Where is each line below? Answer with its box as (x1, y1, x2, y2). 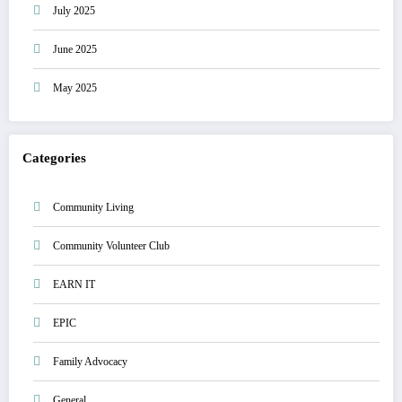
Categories (22, 151, 86, 166)
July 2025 (53, 4, 95, 18)
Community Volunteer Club (53, 239, 170, 252)
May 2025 (53, 82, 97, 95)
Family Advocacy (53, 354, 127, 368)
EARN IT (53, 277, 95, 291)
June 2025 (53, 43, 97, 57)
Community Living (53, 200, 134, 214)
